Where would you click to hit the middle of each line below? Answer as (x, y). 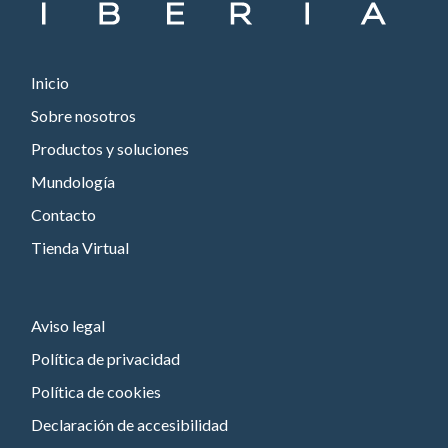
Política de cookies (96, 392)
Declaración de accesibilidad (130, 425)
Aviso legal (68, 326)
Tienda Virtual (80, 248)
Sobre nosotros (84, 116)
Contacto (64, 215)
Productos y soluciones (110, 149)
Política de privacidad (106, 359)
